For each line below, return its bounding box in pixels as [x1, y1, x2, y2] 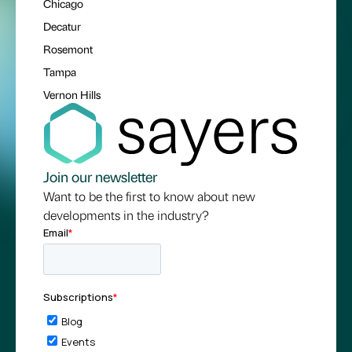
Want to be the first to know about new [43, 188, 255, 205]
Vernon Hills [43, 86, 101, 101]
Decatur [43, 18, 81, 33]
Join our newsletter [43, 167, 157, 186]
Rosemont [43, 41, 93, 56]
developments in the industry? [43, 207, 209, 224]
